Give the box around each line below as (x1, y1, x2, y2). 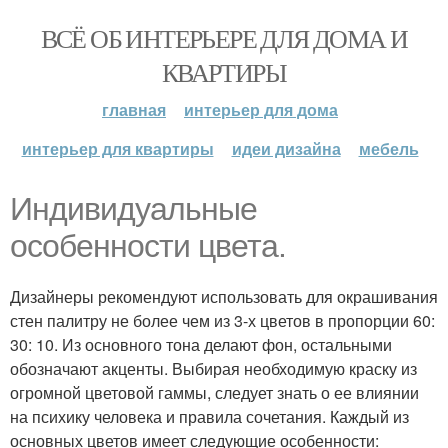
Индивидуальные (10, 191, 257, 227)
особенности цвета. (10, 228, 286, 264)
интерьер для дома (184, 98, 338, 121)
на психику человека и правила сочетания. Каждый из (10, 405, 409, 428)
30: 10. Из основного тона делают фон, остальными (10, 333, 392, 356)
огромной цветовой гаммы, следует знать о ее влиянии (10, 381, 419, 404)
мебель (358, 137, 419, 160)
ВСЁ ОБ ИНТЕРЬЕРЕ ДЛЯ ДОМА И (40, 21, 408, 55)
